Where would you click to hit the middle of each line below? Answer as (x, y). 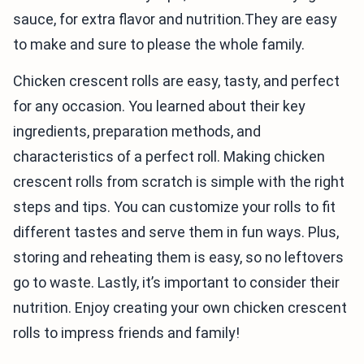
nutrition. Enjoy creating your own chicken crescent (180, 308)
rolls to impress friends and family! (126, 333)
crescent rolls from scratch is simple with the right (179, 182)
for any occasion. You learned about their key (159, 106)
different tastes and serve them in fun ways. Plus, (176, 232)
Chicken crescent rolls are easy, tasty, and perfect (176, 81)
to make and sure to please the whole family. (159, 45)
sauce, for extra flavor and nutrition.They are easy (175, 19)
